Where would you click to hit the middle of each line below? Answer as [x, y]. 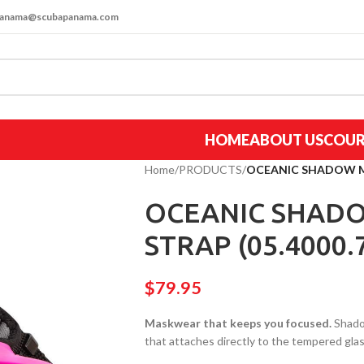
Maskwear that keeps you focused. [238, 323]
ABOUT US [286, 139]
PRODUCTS [210, 169]
